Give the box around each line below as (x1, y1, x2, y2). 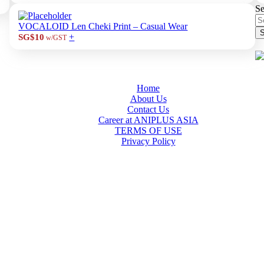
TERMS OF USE (114, 126, 182, 136)
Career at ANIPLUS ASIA (98, 115, 199, 125)
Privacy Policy (121, 136, 176, 146)
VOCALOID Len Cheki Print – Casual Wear (18, 21, 188, 31)
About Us (130, 94, 167, 104)
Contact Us (127, 104, 169, 114)
